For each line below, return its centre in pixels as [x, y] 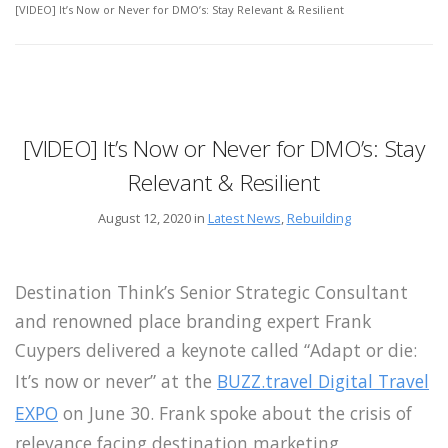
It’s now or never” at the [113, 380]
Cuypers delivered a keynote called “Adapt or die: [216, 349]
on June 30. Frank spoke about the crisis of [237, 412]
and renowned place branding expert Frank [193, 320]
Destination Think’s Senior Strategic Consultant [211, 291]
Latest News [244, 218]
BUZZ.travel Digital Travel [323, 380]
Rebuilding [318, 218]
